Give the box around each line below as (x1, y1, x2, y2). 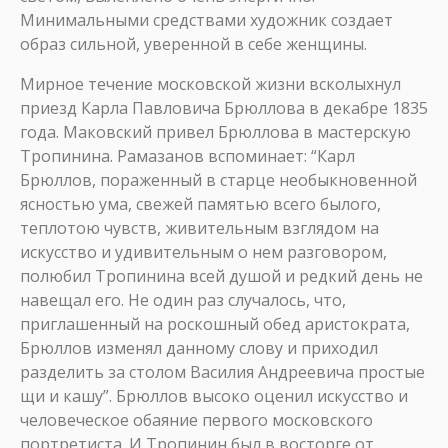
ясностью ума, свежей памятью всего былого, (20, 193, 381, 215)
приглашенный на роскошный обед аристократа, (20, 313, 410, 335)
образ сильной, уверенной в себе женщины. (20, 33, 367, 55)
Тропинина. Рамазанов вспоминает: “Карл (20, 145, 355, 167)
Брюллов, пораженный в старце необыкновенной (20, 169, 417, 191)
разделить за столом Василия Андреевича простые (20, 361, 425, 383)
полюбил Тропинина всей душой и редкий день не (20, 265, 423, 287)
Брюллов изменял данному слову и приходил (20, 337, 378, 359)
